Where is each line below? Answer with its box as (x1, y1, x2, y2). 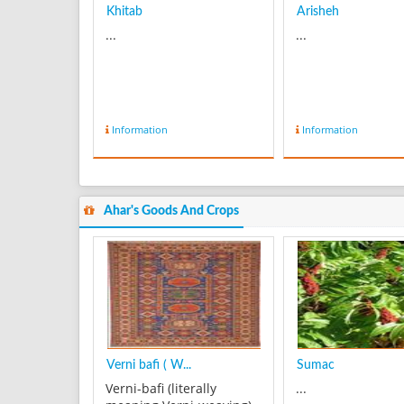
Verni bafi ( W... (106, 359, 191, 372)
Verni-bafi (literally (106, 381, 216, 398)
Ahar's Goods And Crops (104, 205, 239, 218)
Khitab (106, 5, 142, 18)
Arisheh (297, 5, 340, 18)
